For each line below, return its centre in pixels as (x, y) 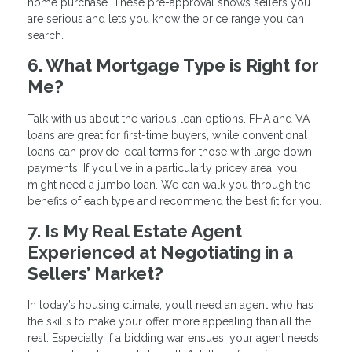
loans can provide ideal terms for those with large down (170, 151)
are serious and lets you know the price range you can (166, 18)
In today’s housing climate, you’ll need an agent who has (170, 305)
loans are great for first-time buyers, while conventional (167, 135)
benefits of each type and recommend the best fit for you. (174, 201)
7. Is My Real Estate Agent (135, 231)
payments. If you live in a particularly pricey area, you (162, 168)
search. (46, 35)
